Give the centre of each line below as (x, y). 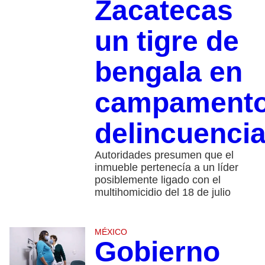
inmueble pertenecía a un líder (166, 167)
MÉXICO (111, 232)
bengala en (168, 72)
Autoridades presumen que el (164, 155)
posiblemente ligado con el (157, 180)
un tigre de (167, 41)
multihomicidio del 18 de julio (162, 192)
